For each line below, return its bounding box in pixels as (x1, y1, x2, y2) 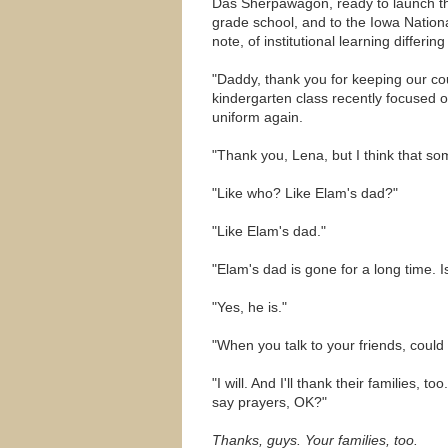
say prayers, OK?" (212, 394, 327, 410)
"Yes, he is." (212, 299, 287, 315)
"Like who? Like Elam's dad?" (212, 185, 398, 201)
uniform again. (212, 109, 303, 125)
